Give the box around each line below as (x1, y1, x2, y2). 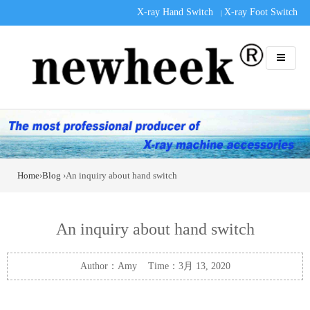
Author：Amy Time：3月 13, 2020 (80, 261, 230, 271)
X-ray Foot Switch (224, 7, 298, 17)
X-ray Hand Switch (137, 7, 213, 17)
